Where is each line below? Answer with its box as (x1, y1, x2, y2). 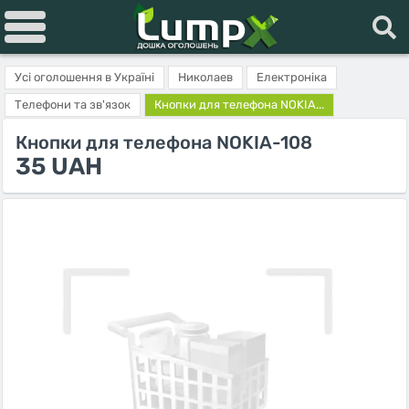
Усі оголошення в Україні (15, 70, 154, 84)
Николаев (178, 70, 233, 84)
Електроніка (257, 70, 327, 84)
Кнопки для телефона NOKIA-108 (16, 131, 312, 153)
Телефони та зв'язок (15, 98, 131, 111)
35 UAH (16, 152, 102, 181)
